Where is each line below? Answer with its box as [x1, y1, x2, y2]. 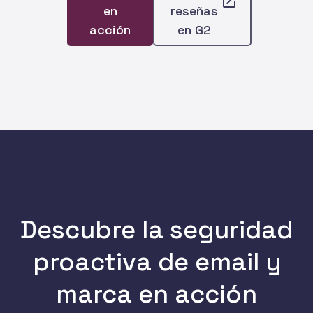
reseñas [170, 2, 218, 19]
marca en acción [56, 277, 257, 310]
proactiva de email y [32, 245, 281, 278]
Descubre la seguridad [20, 213, 293, 246]
